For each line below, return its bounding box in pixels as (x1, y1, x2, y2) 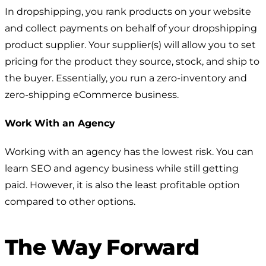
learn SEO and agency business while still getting (5, 162, 239, 174)
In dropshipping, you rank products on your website (5, 5, 251, 17)
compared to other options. (5, 195, 135, 207)
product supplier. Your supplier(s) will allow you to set (5, 39, 256, 50)
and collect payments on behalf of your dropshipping (5, 22, 257, 34)
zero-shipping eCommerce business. (5, 88, 179, 100)
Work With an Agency (5, 117, 115, 129)
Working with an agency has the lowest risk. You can (5, 145, 254, 157)
